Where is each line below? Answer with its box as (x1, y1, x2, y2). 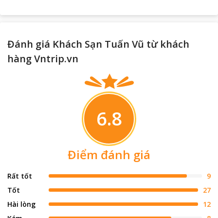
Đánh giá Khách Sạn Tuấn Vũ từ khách (7, 37, 189, 51)
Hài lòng (7, 199, 36, 209)
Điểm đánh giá (68, 146, 150, 163)
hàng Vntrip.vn (7, 52, 78, 65)
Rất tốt (7, 171, 32, 181)
